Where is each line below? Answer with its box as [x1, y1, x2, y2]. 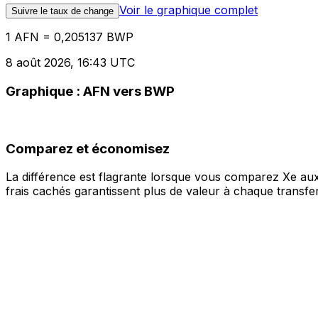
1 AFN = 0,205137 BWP [6, 30, 133, 45]
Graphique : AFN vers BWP [6, 83, 175, 100]
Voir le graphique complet [119, 3, 258, 18]
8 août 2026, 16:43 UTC [6, 55, 135, 70]
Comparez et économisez [6, 140, 170, 157]
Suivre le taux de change [11, 6, 114, 17]
